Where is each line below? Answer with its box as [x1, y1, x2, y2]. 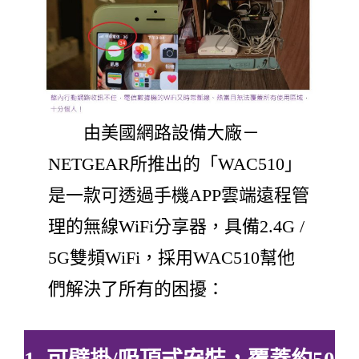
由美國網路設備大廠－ [48, 123, 260, 143]
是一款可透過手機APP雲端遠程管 [48, 185, 309, 206]
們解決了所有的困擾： [48, 279, 224, 300]
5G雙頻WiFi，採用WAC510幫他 [48, 248, 295, 268]
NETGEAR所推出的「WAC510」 [48, 154, 302, 175]
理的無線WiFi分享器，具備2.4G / [48, 216, 305, 237]
